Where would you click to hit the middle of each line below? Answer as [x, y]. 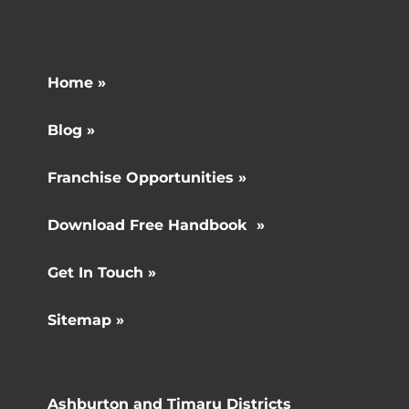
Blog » [72, 130]
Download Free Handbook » [157, 225]
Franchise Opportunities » [147, 178]
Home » [77, 83]
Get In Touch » [102, 273]
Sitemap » [86, 320]
